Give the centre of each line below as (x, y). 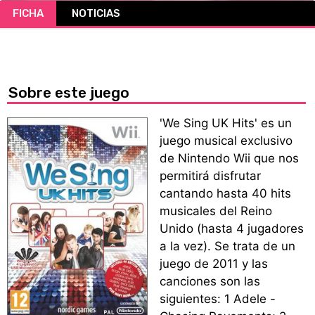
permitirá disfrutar (210, 176)
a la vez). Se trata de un (227, 246)
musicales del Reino (216, 211)
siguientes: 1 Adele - (218, 299)
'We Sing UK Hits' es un (226, 123)
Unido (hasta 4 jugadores (232, 229)
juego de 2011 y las (214, 264)
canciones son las (210, 281)
